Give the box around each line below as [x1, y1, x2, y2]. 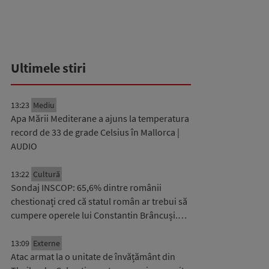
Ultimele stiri [11, 59, 86, 76]
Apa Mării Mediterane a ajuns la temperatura [11, 112, 189, 124]
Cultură [33, 169, 60, 180]
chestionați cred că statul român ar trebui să [11, 195, 187, 207]
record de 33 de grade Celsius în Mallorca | [11, 126, 180, 138]
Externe [33, 238, 60, 249]
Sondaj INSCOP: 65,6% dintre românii [11, 181, 162, 193]
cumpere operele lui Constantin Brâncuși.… [11, 209, 187, 221]
